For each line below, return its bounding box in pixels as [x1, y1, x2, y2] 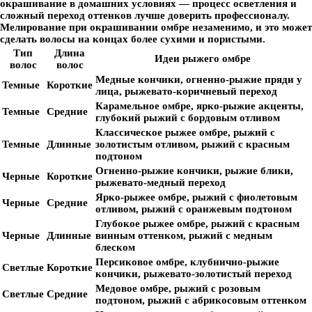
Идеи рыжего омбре [155, 53, 251, 64]
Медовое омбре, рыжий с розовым [95, 283, 260, 294]
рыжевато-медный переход [95, 177, 226, 188]
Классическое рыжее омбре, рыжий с [95, 127, 275, 138]
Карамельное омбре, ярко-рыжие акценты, [95, 100, 304, 111]
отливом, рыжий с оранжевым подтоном [95, 203, 292, 214]
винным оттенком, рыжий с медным [95, 230, 272, 241]
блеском [95, 242, 135, 253]
